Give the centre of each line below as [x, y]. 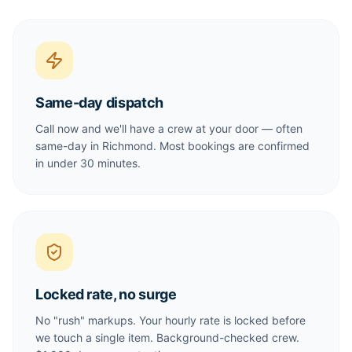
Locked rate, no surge [106, 294]
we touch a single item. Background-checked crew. [167, 337]
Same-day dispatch [99, 103]
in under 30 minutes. [88, 163]
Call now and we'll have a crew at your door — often [169, 128]
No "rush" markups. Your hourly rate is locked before [170, 320]
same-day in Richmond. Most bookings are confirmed [172, 146]
